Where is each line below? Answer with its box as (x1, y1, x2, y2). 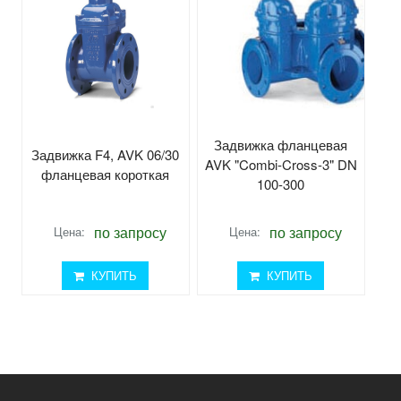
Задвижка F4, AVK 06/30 (31, 144, 180, 164)
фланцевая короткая (41, 164, 170, 183)
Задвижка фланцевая (214, 134, 348, 154)
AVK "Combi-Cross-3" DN (204, 154, 357, 174)
